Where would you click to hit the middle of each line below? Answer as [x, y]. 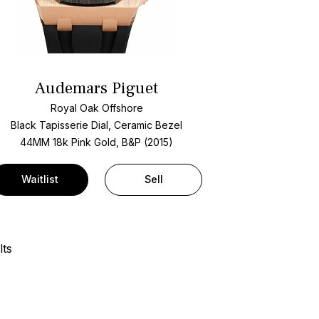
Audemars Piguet [97, 88]
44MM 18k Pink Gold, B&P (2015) [97, 142]
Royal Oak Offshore [96, 108]
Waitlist [40, 179]
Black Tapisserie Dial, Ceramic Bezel [97, 125]
